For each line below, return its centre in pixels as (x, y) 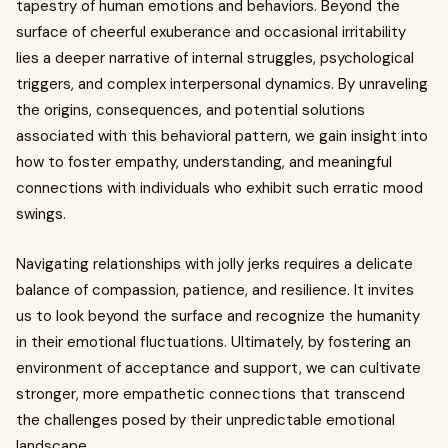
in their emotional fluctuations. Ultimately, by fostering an (213, 342)
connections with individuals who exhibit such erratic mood (219, 188)
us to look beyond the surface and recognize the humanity (218, 316)
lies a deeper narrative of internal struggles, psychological (215, 58)
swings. (41, 214)
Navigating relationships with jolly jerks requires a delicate (214, 264)
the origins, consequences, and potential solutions (190, 110)
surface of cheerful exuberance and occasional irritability (211, 32)
